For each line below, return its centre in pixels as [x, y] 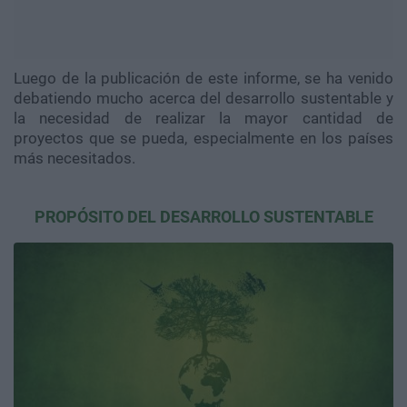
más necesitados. [74, 158]
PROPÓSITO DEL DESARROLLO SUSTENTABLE [203, 216]
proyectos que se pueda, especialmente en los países [203, 138]
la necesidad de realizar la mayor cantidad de [203, 118]
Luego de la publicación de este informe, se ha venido [203, 78]
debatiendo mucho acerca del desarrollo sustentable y [203, 98]
